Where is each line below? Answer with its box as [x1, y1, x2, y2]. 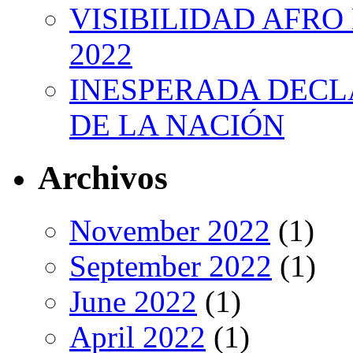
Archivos [38, 159, 168, 197]
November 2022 [69, 213, 270, 247]
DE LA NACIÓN [69, 108, 284, 143]
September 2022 [69, 248, 272, 283]
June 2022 [69, 284, 197, 318]
